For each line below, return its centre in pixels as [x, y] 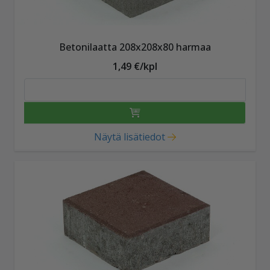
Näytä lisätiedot [129, 137]
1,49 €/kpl [135, 66]
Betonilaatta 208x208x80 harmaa [135, 47]
